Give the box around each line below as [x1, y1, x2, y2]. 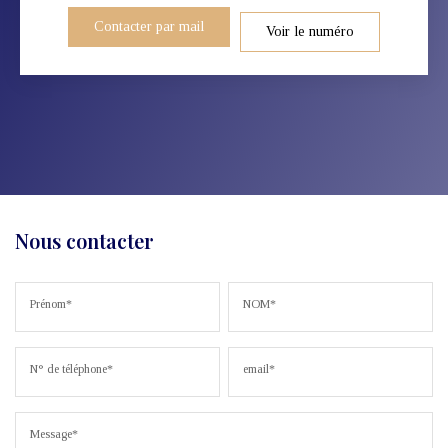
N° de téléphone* [30, 361, 113, 376]
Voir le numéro [266, 23, 354, 39]
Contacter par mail [94, 18, 204, 34]
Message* [30, 426, 78, 441]
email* [243, 361, 276, 376]
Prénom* [30, 296, 72, 311]
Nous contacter [15, 226, 154, 254]
